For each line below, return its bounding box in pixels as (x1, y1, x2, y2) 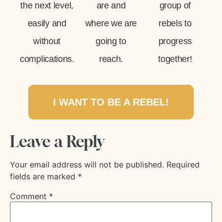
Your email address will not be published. (10, 160, 164, 170)
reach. (99, 54, 123, 64)
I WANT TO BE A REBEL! (53, 97, 169, 108)
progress (158, 36, 192, 46)
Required (166, 160, 200, 170)
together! (158, 54, 192, 64)
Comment (10, 191, 49, 202)
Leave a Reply (10, 132, 104, 151)
